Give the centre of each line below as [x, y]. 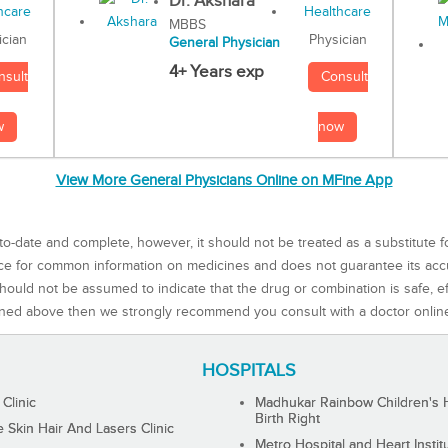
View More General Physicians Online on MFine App [224, 181]
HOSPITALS [249, 370]
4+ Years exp [216, 72]
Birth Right [288, 418]
